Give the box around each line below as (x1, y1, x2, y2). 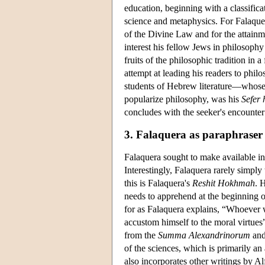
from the (124, 230, 158, 240)
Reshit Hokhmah (192, 177, 255, 188)
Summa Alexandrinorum (158, 230, 250, 240)
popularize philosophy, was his (124, 93, 241, 104)
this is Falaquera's (124, 177, 192, 188)
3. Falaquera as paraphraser (124, 128, 263, 141)
